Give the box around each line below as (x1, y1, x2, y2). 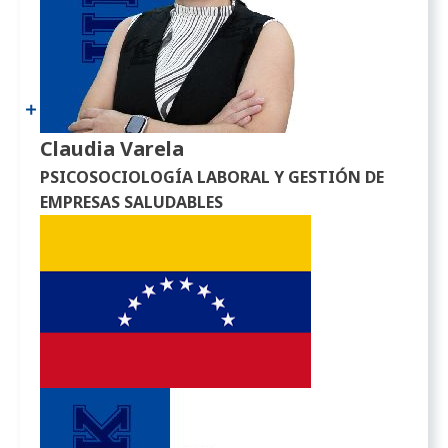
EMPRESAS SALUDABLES (40, 190, 224, 213)
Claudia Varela (40, 134, 185, 162)
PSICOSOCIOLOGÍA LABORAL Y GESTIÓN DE (40, 165, 385, 188)
